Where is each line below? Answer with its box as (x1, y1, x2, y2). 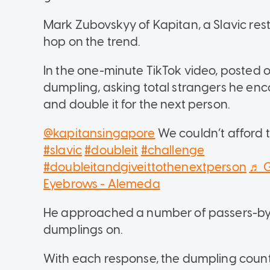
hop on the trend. (43, 34, 143, 49)
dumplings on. (43, 222, 123, 237)
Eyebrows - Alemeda (43, 177, 160, 192)
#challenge (140, 143, 205, 158)
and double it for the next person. (43, 97, 233, 112)
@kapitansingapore (43, 126, 155, 141)
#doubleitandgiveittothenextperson (43, 160, 246, 175)
